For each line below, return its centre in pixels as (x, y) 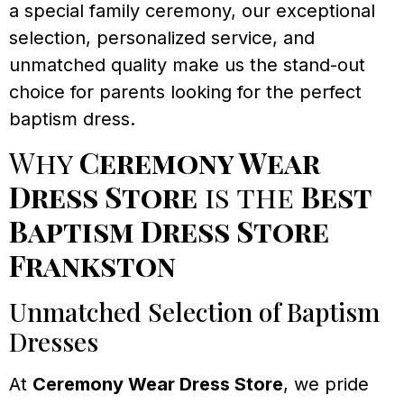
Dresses (54, 342)
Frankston (92, 265)
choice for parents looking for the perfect (185, 92)
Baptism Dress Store (169, 231)
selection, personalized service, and (162, 38)
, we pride (326, 385)
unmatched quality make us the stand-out (187, 65)
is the (249, 197)
